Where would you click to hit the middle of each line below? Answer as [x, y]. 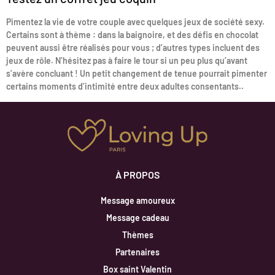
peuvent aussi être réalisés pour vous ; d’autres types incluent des [133, 48]
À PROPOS [137, 174]
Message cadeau [137, 217]
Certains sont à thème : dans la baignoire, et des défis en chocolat [132, 35]
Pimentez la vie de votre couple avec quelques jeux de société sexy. [135, 22]
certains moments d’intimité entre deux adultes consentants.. [125, 87]
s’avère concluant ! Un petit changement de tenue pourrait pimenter [137, 74]
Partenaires [137, 252]
